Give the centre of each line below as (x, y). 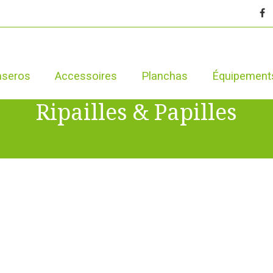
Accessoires (86, 76)
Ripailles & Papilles (136, 112)
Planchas (165, 76)
